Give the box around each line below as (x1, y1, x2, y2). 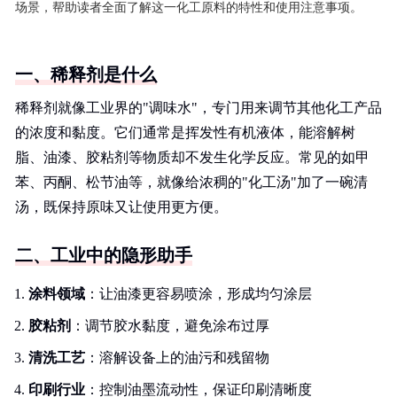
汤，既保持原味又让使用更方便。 (15, 199, 228, 214)
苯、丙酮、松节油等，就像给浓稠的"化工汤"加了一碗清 (15, 175, 368, 190)
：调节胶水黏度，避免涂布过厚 (71, 318, 269, 333)
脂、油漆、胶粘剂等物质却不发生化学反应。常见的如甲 (15, 150, 370, 165)
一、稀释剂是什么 (15, 65, 157, 84)
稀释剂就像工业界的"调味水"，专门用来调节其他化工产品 (15, 100, 382, 115)
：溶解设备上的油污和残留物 (85, 350, 269, 365)
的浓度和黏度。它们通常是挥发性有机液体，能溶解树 (15, 125, 355, 140)
